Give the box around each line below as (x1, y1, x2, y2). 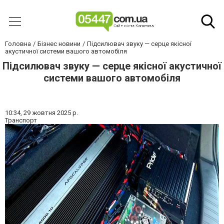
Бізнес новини (37, 40, 80, 47)
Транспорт (5, 116, 37, 124)
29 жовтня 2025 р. (23, 109, 78, 116)
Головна (5, 40, 31, 47)
